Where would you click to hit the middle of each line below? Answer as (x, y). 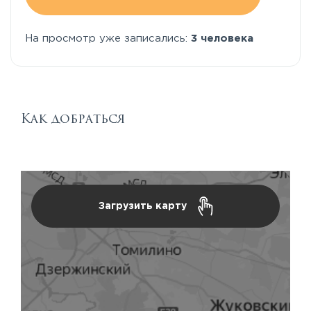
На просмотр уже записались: (108, 38)
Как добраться (73, 118)
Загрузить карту (144, 206)
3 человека (222, 38)
